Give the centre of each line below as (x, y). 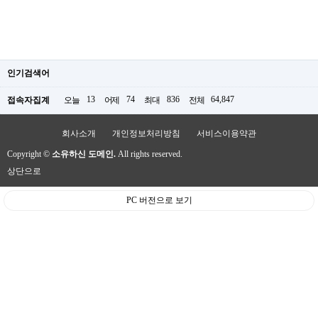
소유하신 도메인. (84, 154)
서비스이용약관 (226, 134)
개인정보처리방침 (146, 134)
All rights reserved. (149, 154)
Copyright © (29, 154)
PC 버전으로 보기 (159, 201)
